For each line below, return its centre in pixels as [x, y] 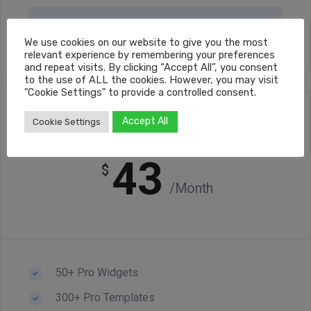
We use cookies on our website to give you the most [146, 42]
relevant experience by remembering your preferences [150, 54]
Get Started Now [155, 24]
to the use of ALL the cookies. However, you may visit [151, 79]
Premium [155, 143]
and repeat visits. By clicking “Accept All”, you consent [151, 67]
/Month [191, 188]
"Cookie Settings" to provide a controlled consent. [140, 92]
